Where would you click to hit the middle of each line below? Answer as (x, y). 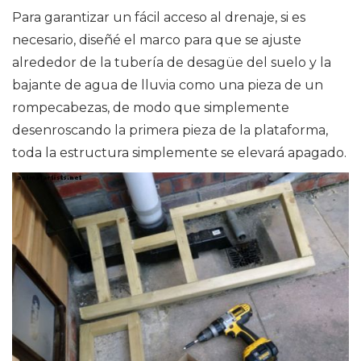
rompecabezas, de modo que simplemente (151, 107)
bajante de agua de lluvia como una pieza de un (168, 85)
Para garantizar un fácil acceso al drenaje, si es (159, 17)
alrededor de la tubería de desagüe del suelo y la (172, 62)
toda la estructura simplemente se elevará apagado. (179, 152)
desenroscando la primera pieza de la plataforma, (170, 130)
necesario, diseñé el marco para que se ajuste (157, 39)
